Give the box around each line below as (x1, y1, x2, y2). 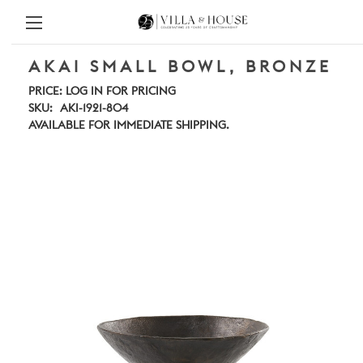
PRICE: (28, 86, 62, 97)
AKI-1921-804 (59, 103, 128, 114)
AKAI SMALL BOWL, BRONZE (28, 59, 332, 76)
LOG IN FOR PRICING (66, 86, 176, 97)
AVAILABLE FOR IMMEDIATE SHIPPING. (28, 120, 229, 131)
